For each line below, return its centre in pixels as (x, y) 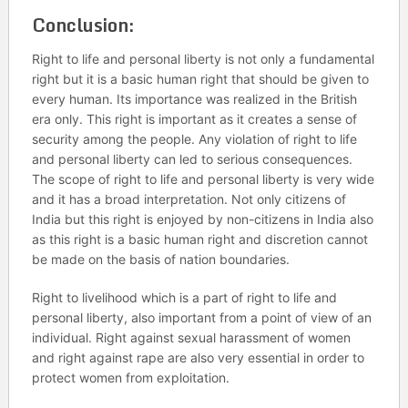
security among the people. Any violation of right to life (194, 138)
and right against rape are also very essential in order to (198, 357)
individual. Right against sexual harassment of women (191, 337)
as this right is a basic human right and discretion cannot (199, 239)
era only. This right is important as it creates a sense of (194, 118)
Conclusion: (83, 25)
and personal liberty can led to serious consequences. (192, 158)
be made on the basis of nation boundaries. (160, 259)
